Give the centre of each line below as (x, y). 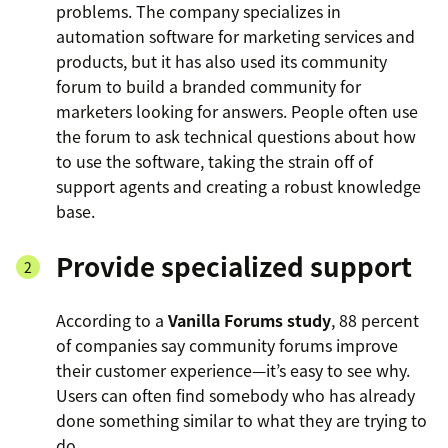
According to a (112, 320)
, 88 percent (375, 320)
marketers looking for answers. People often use (237, 111)
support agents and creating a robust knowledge (238, 186)
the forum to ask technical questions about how (236, 136)
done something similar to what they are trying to (241, 420)
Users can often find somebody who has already (235, 395)
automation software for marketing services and (235, 36)
